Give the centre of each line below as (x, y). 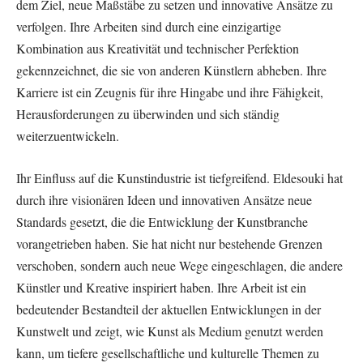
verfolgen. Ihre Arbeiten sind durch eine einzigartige (149, 27)
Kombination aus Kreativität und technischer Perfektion (158, 49)
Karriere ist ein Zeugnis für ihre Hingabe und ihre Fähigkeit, (170, 92)
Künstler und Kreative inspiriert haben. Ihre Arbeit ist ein (161, 287)
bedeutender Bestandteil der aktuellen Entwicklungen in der (169, 309)
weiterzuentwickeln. (68, 136)
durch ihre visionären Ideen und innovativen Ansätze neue (164, 199)
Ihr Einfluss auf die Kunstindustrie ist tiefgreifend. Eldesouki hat (179, 177)
